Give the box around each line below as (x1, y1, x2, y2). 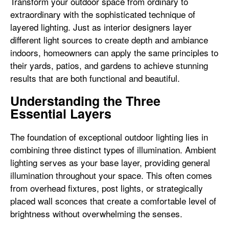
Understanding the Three (10, 91, 161, 110)
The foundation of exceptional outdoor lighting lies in (10, 130, 208, 143)
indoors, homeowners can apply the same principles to (10, 46, 218, 59)
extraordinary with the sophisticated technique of (10, 8, 195, 20)
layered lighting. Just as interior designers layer (10, 20, 192, 33)
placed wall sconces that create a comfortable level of (10, 194, 216, 207)
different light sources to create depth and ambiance (10, 33, 208, 46)
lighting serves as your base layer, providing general (10, 156, 210, 169)
